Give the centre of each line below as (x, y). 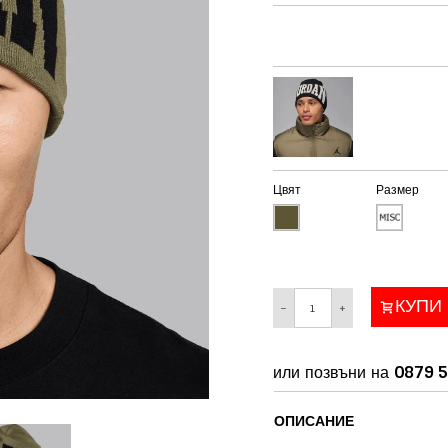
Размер (397, 189)
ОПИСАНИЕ (313, 420)
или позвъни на (333, 372)
